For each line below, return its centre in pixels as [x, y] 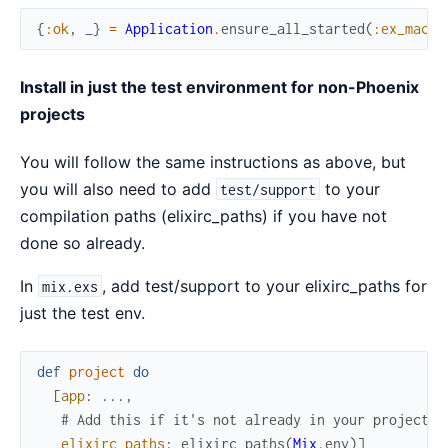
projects [52, 113]
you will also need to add [118, 188]
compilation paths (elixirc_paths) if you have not [203, 215]
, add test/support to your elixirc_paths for [265, 285]
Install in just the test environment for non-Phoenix [219, 86]
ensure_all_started [293, 28]
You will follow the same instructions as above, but [213, 161]
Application [169, 28]
